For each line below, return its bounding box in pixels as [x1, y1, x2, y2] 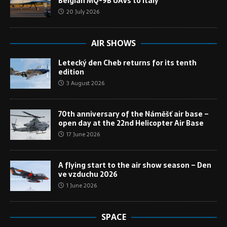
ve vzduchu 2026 [58, 169, 118, 180]
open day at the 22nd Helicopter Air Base [58, 118, 204, 129]
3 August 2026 [66, 79, 104, 88]
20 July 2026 [66, 7, 99, 17]
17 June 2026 [66, 130, 100, 139]
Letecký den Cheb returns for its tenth [58, 57, 197, 69]
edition [58, 66, 84, 78]
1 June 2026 [66, 181, 97, 191]
